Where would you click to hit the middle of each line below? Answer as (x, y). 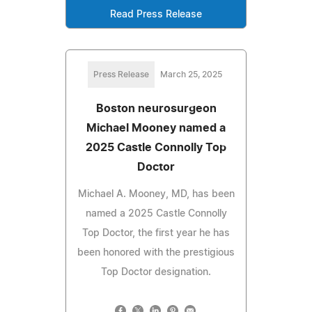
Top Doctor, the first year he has (156, 234)
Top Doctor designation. (156, 273)
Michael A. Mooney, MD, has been (156, 195)
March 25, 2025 (191, 75)
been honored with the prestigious (156, 253)
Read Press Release (156, 15)
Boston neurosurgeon (156, 109)
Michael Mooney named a (156, 128)
